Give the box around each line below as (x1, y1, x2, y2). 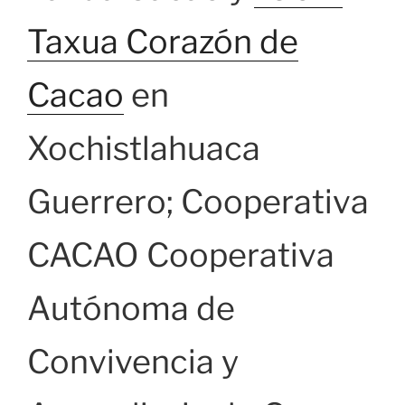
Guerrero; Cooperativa (27, 182, 369, 222)
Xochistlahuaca (27, 128, 260, 169)
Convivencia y (27, 342, 239, 382)
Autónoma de (27, 288, 235, 329)
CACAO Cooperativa (27, 235, 334, 276)
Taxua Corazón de (27, 22, 298, 62)
